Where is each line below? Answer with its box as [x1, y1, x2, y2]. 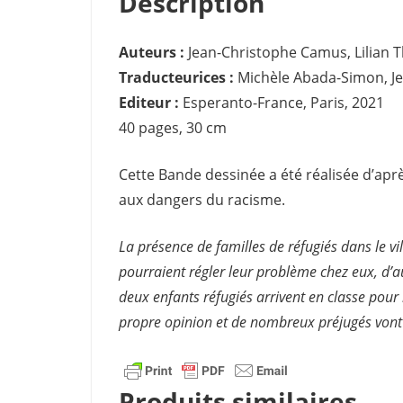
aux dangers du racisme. [119, 189, 285, 210]
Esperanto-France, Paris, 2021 [179, 92, 384, 112]
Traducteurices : [119, 67, 234, 87]
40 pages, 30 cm [119, 117, 227, 138]
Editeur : [119, 92, 179, 112]
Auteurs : [119, 41, 184, 62]
